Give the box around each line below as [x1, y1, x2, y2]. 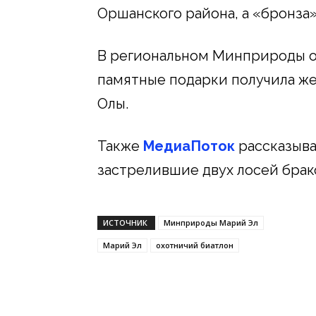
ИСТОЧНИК [103, 217, 150, 228]
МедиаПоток [140, 137, 235, 154]
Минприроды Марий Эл [164, 217, 258, 228]
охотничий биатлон [156, 239, 233, 250]
